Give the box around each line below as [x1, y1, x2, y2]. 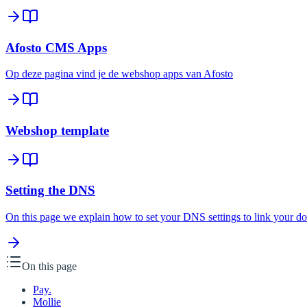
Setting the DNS [5, 183, 95, 198]
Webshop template [5, 123, 109, 138]
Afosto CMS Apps [5, 40, 107, 55]
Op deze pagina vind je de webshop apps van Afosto [5, 68, 233, 80]
